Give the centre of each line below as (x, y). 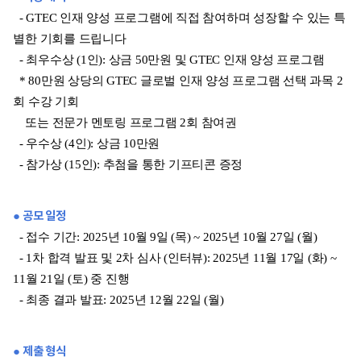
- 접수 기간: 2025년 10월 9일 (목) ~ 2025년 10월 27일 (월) (165, 237)
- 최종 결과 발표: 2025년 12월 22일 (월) (118, 299)
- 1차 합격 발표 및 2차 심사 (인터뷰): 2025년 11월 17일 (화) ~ (175, 257)
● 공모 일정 (39, 216)
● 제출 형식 (39, 351)
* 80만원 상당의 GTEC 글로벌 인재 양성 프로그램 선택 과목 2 (178, 80)
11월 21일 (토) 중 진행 (71, 278)
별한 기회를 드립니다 (70, 38)
